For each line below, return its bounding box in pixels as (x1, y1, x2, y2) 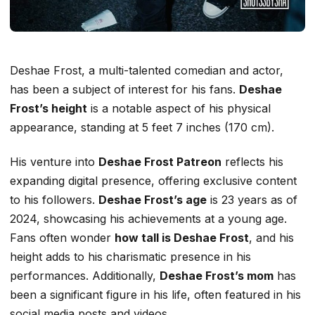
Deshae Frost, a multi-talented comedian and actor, (10, 63, 283, 77)
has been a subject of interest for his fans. (10, 82, 239, 96)
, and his (249, 230, 294, 245)
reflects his (221, 154, 283, 169)
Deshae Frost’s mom (160, 268, 274, 283)
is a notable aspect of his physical (87, 101, 271, 115)
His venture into (10, 154, 98, 169)
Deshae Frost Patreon (98, 154, 221, 169)
